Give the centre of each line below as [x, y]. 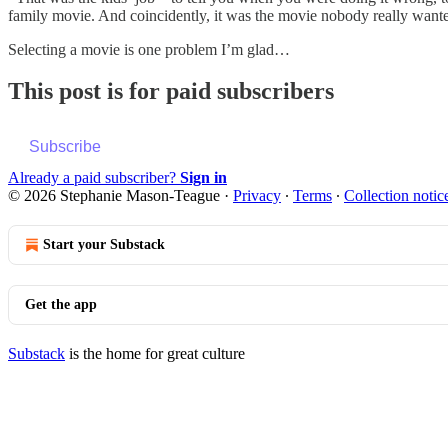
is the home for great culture [155, 354]
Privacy [257, 196]
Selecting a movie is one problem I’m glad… [149, 49]
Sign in [203, 178]
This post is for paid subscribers [171, 91]
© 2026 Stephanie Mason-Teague [114, 196]
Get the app [61, 305]
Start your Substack [104, 245]
